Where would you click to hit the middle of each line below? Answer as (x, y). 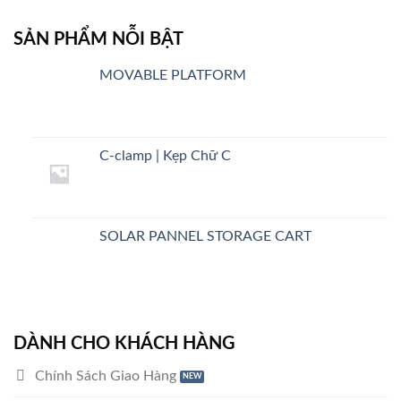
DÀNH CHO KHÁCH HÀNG (124, 343)
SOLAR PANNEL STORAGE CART (205, 236)
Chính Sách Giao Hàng (106, 376)
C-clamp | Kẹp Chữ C (165, 156)
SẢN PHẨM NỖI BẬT (98, 39)
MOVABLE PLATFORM (172, 75)
